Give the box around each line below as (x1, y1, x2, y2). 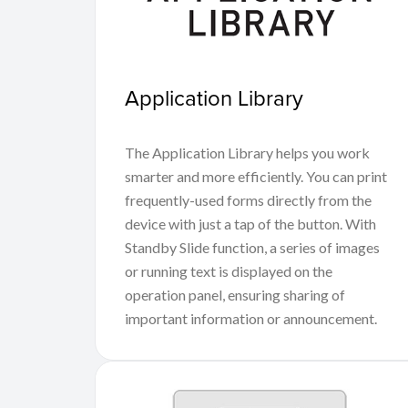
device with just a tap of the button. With (125, 214, 376, 232)
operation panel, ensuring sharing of (125, 285, 345, 303)
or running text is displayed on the (125, 261, 332, 280)
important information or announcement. (125, 309, 377, 327)
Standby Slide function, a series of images (125, 238, 380, 256)
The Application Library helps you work (125, 143, 370, 161)
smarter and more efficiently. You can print (125, 167, 387, 185)
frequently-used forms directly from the (125, 190, 372, 209)
